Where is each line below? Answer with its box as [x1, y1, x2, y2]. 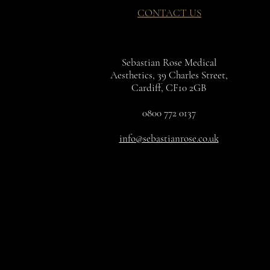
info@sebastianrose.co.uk [119, 131, 219, 145]
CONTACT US [137, 6, 201, 19]
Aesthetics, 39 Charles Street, [110, 68, 228, 81]
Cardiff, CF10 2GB [131, 81, 206, 94]
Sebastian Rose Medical [121, 55, 216, 69]
